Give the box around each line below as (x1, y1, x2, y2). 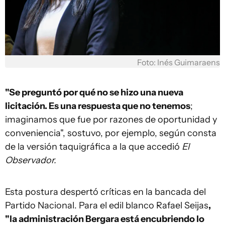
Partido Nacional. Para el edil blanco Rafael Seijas (5, 199, 208, 211)
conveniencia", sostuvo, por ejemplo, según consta (5, 127, 216, 139)
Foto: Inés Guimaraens (137, 57, 220, 67)
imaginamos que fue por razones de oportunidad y (5, 114, 217, 125)
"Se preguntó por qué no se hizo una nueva (5, 86, 183, 98)
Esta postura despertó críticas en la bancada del (5, 186, 206, 197)
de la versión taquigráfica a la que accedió (5, 141, 182, 152)
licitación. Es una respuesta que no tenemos (5, 100, 190, 111)
